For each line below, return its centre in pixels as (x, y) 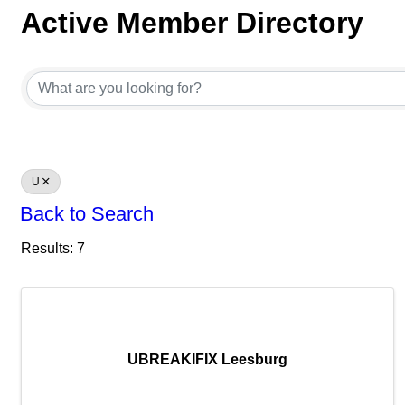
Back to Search (87, 214)
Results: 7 (53, 248)
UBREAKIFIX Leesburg (207, 359)
